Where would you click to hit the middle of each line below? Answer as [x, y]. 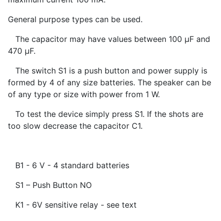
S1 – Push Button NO [50, 185]
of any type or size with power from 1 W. [84, 94]
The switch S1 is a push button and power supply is [108, 71]
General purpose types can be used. [75, 19]
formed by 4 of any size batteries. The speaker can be [110, 83]
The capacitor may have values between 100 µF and [109, 39]
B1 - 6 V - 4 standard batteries [69, 166]
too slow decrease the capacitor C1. [75, 126]
